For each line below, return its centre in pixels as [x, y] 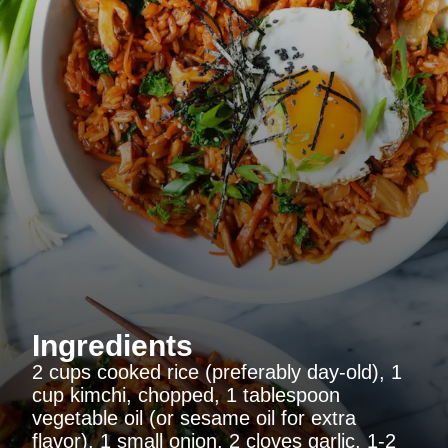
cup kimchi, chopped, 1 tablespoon [186, 395]
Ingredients [112, 346]
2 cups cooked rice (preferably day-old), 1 [217, 372]
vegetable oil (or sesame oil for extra [194, 418]
